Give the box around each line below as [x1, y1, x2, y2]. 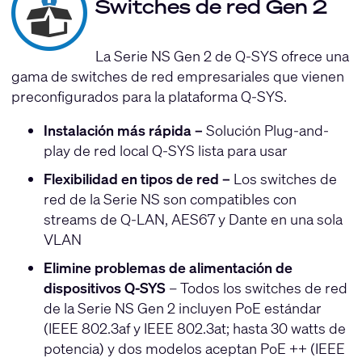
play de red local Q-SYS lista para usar [43, 141, 288, 161]
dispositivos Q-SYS [43, 277, 166, 297]
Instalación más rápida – [43, 120, 203, 141]
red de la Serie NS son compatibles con [43, 189, 297, 209]
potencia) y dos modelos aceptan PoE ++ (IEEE [43, 338, 345, 358]
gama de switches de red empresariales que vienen [11, 66, 344, 86]
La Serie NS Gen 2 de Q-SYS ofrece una [95, 46, 349, 66]
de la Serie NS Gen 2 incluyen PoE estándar [43, 297, 322, 318]
